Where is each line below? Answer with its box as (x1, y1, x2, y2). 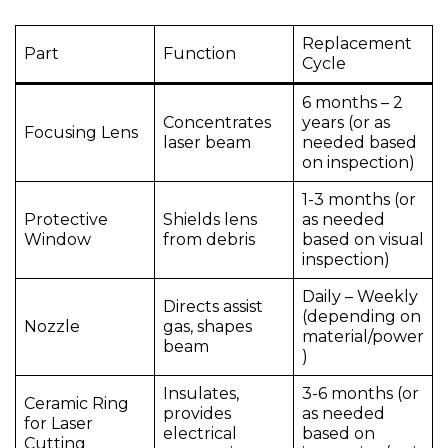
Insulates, (163, 384, 239, 404)
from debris (163, 230, 255, 250)
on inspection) (302, 153, 415, 173)
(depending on (302, 307, 421, 327)
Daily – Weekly (302, 287, 418, 307)
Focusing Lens (24, 123, 138, 143)
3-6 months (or (302, 384, 419, 404)
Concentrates (163, 113, 271, 133)
